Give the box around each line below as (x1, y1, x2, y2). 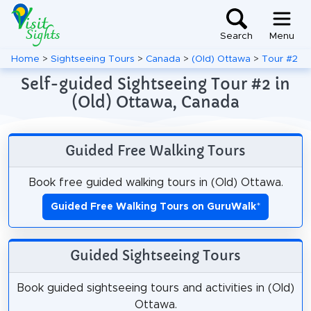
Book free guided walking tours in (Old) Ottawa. (28, 176, 283, 188)
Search (220, 31, 253, 42)
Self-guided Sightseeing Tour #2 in (21, 74, 290, 94)
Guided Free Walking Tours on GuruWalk (51, 201, 256, 212)
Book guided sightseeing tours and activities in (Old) (17, 282, 294, 294)
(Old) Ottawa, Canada (72, 92, 239, 112)
